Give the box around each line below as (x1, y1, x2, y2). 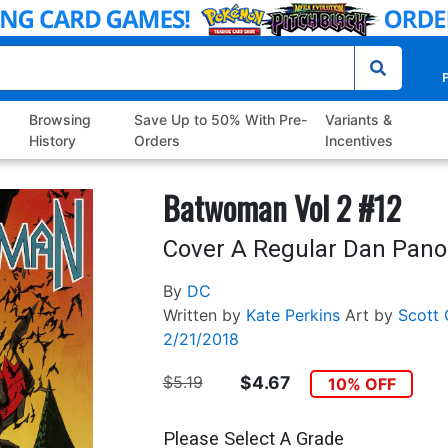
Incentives (324, 132, 393, 150)
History (29, 132, 77, 150)
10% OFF (327, 374, 396, 395)
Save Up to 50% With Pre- (133, 111, 307, 129)
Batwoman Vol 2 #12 (162, 184, 401, 232)
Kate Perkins (245, 305, 340, 326)
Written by (162, 305, 241, 326)
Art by (344, 305, 393, 326)
